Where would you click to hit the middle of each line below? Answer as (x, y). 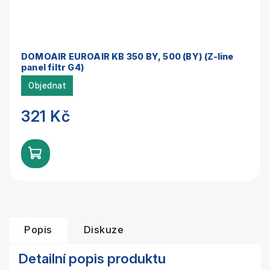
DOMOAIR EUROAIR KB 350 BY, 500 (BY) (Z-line (127, 57)
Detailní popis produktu (92, 259)
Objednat (47, 86)
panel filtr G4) (53, 67)
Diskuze (103, 230)
